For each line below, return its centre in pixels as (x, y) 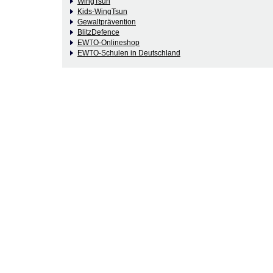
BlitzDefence (98, 33)
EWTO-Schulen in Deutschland (129, 53)
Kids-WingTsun (102, 12)
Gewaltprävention (107, 22)
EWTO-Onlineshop (108, 43)
